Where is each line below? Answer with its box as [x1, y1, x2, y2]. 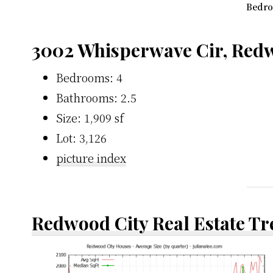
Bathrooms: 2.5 [56, 90, 136, 106]
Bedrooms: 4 [56, 69, 122, 86]
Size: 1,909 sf [56, 110, 124, 126]
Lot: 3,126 [56, 130, 107, 146]
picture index [56, 150, 126, 166]
